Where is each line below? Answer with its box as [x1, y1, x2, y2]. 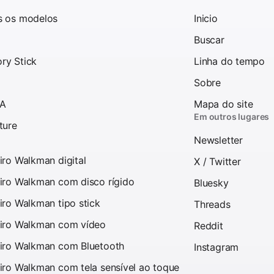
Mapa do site [194, 97, 253, 110]
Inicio [194, 12, 218, 24]
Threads [194, 198, 231, 210]
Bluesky [194, 176, 229, 189]
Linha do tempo [194, 54, 265, 67]
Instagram [194, 240, 239, 253]
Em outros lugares [194, 111, 270, 122]
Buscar [194, 33, 224, 46]
